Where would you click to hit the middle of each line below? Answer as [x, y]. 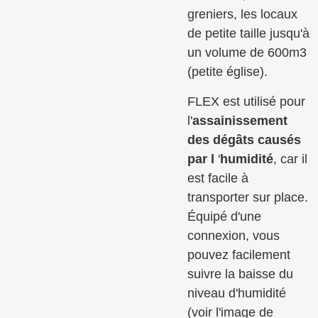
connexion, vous [234, 235]
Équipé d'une [225, 216]
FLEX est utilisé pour [247, 101]
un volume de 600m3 [247, 52]
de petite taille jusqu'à [249, 33]
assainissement [240, 120]
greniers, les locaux [243, 14]
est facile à [218, 178]
